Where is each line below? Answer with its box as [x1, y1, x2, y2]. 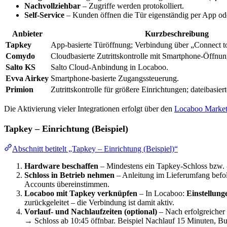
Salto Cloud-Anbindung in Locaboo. [51, 63, 168, 72]
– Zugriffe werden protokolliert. [81, 2, 184, 11]
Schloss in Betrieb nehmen [24, 170, 115, 179]
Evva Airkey [6, 74, 49, 83]
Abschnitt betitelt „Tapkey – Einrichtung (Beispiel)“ [12, 144, 178, 153]
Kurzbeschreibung [145, 29, 209, 39]
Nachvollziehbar [24, 2, 81, 11]
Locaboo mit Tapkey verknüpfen [24, 188, 137, 198]
